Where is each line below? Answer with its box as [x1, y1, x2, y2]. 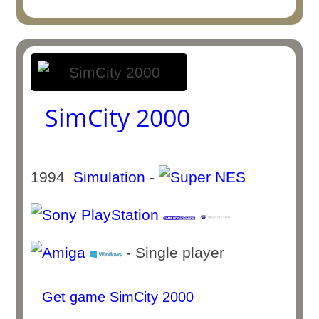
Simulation [73, 169, 146, 185]
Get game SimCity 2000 [38, 289, 194, 305]
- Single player [122, 244, 234, 261]
